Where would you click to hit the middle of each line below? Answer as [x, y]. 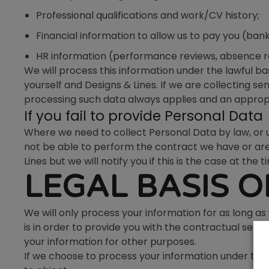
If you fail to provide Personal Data [144, 116]
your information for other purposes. [110, 242]
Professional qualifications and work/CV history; [148, 15]
